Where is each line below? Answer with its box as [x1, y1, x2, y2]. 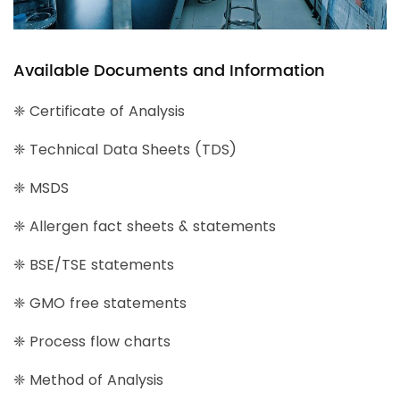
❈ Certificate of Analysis [13, 101, 185, 122]
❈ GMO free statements [13, 293, 187, 314]
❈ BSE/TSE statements [13, 254, 174, 276]
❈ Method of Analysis [13, 370, 163, 391]
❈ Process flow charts [13, 331, 171, 353]
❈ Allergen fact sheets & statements [13, 216, 276, 237]
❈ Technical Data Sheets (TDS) [13, 139, 237, 161]
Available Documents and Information [13, 58, 325, 85]
